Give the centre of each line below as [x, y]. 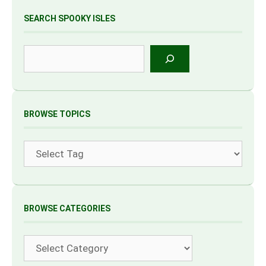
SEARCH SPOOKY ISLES [69, 18]
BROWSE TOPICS [57, 114]
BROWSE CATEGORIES [67, 208]
